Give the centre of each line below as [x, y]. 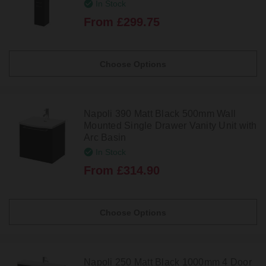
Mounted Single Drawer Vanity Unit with [170, 125]
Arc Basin [105, 137]
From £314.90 [122, 171]
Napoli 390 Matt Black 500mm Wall [160, 113]
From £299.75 [122, 22]
